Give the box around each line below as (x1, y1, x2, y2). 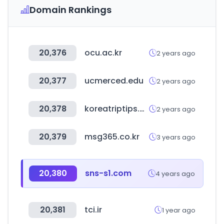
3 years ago (156, 132, 195, 142)
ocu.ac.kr (84, 47, 122, 58)
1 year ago (162, 205, 195, 215)
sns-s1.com (85, 167, 131, 179)
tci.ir (84, 204, 102, 215)
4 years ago (155, 168, 195, 178)
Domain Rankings (29, 3, 111, 16)
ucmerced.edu (84, 75, 143, 86)
